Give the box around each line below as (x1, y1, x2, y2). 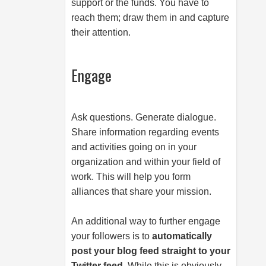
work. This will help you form (71, 172, 191, 182)
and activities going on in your (71, 142, 197, 152)
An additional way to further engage (71, 216, 220, 226)
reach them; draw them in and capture (71, 12, 229, 23)
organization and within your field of (71, 157, 220, 167)
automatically (152, 231, 212, 241)
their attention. (71, 27, 131, 37)
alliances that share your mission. (71, 186, 211, 197)
